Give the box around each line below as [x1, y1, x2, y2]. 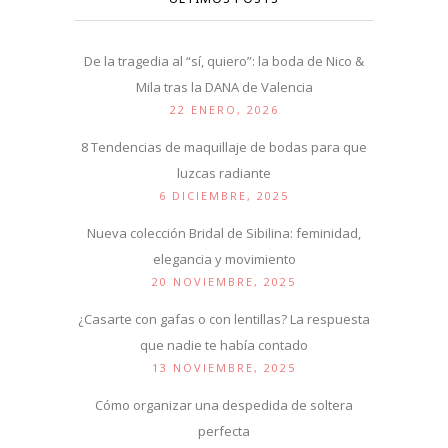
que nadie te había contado [140, 336, 308, 355]
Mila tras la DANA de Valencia [135, 78, 313, 97]
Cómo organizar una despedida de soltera [95, 396, 353, 415]
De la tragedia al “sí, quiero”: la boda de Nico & [84, 52, 364, 71]
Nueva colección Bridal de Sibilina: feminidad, [87, 224, 361, 243]
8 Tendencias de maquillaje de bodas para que [81, 138, 367, 157]
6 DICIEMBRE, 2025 [159, 188, 289, 204]
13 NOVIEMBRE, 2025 [152, 360, 296, 376]
